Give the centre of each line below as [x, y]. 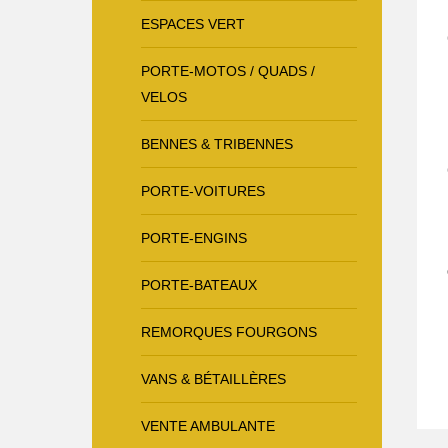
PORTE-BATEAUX [199, 284]
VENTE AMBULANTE [208, 425]
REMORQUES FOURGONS [229, 331]
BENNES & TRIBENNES [217, 143]
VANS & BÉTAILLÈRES [213, 378]
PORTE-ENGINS [194, 237]
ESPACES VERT [193, 23]
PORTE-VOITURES [203, 190]
